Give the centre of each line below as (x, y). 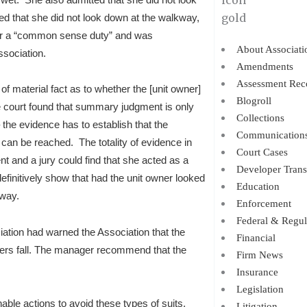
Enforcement (263, 204)
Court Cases (262, 152)
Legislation (260, 289)
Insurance (257, 272)
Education (258, 186)
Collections (260, 118)
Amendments (265, 66)
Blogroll (254, 101)
